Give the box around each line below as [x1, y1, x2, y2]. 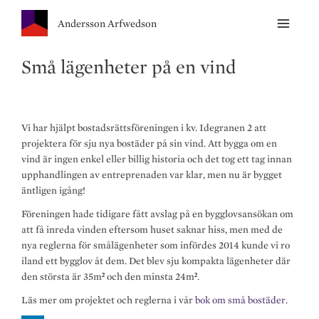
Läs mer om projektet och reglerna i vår [21, 294, 195, 305]
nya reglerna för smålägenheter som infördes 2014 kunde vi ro [21, 239, 290, 251]
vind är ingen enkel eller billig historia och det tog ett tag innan [21, 153, 292, 164]
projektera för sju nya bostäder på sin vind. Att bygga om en [21, 137, 277, 149]
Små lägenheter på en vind [21, 55, 236, 78]
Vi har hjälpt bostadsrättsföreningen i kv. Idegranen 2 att [21, 122, 266, 133]
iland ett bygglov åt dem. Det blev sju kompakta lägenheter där [21, 255, 291, 266]
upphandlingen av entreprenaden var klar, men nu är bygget [21, 169, 282, 180]
